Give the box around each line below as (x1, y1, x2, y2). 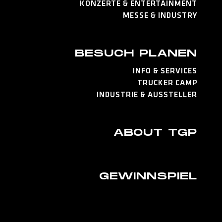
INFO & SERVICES (133, 67, 197, 75)
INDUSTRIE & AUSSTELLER (97, 91, 197, 99)
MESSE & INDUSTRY (123, 11, 197, 20)
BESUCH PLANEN (75, 47, 197, 59)
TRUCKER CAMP (137, 79, 197, 87)
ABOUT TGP (113, 126, 197, 139)
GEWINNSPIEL (99, 170, 197, 182)
